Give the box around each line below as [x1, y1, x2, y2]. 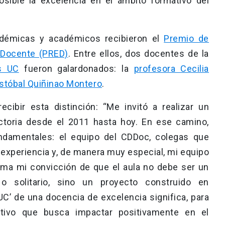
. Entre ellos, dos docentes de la [68, 48, 209, 59]
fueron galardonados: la [19, 63, 134, 74]
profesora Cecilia [134, 63, 209, 74]
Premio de [164, 33, 209, 44]
